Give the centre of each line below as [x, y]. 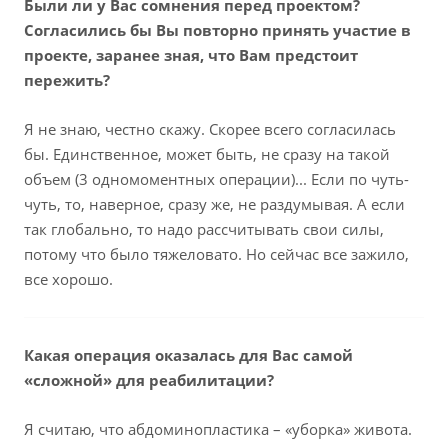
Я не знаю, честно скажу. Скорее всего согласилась [210, 129]
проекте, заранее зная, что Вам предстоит [191, 55]
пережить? [67, 80]
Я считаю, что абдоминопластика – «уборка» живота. [218, 429]
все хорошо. [68, 279]
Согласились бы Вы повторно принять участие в [217, 30]
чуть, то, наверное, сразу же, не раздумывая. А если [214, 204]
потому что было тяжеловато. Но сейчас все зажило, [216, 254]
